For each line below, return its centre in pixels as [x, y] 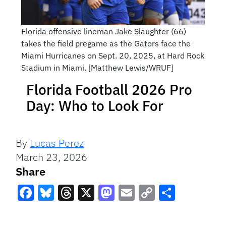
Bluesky [67, 211]
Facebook [53, 211]
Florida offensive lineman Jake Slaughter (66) [103, 32]
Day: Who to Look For [95, 106]
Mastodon [135, 211]
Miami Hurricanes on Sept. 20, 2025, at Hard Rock [112, 56]
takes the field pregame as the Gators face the [106, 44]
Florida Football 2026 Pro [109, 90]
